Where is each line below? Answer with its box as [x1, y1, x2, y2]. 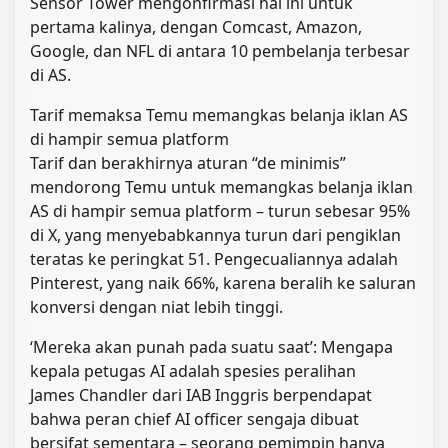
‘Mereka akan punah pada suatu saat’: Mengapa [30, 336, 393, 359]
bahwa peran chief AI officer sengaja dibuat [30, 408, 359, 431]
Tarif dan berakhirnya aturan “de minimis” [30, 152, 346, 175]
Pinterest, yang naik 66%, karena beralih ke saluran [30, 272, 416, 295]
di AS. [30, 64, 71, 87]
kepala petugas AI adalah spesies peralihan [30, 360, 356, 383]
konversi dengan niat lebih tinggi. [30, 296, 283, 319]
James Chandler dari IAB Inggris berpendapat [30, 384, 372, 407]
